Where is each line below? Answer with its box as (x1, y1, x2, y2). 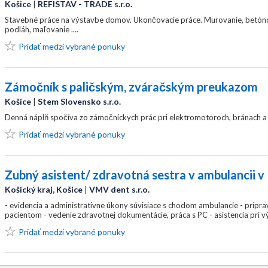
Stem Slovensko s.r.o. (38, 96, 121, 106)
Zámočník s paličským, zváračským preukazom (5, 80, 258, 94)
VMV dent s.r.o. (89, 184, 150, 194)
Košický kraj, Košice (5, 184, 83, 194)
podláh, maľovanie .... (5, 25, 78, 34)
